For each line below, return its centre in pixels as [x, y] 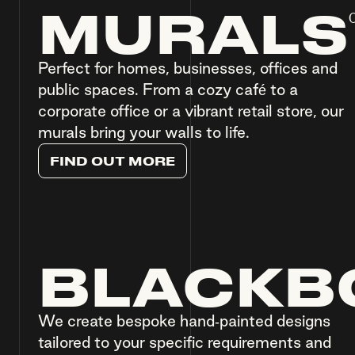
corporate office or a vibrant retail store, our [191, 111]
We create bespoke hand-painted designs [184, 321]
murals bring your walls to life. [144, 132]
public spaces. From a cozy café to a [168, 90]
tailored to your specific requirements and [185, 342]
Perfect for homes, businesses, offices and [188, 68]
